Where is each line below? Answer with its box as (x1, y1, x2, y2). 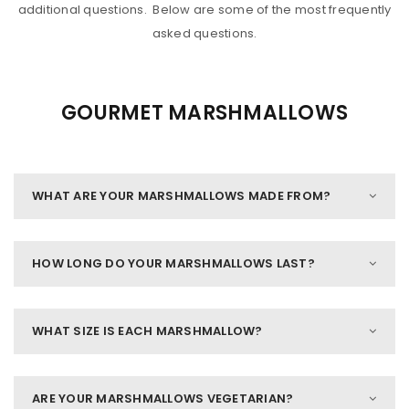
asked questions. (152, 25, 257, 42)
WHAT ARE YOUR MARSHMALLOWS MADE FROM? (32, 187, 331, 204)
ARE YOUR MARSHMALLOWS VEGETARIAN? (32, 390, 294, 407)
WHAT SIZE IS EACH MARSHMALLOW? (32, 322, 263, 340)
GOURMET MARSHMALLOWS (61, 99, 348, 127)
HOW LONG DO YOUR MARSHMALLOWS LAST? (32, 255, 315, 272)
